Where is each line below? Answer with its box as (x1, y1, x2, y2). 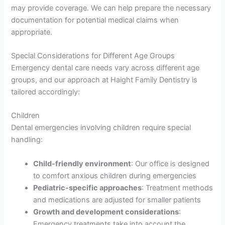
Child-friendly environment (33, 159, 132, 168)
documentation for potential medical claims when (11, 15, 179, 25)
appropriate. (11, 27, 53, 37)
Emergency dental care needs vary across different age (11, 63, 200, 72)
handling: (11, 135, 43, 145)
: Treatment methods (142, 183, 213, 192)
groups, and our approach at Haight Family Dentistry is (11, 75, 198, 84)
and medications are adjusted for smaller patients (33, 195, 201, 204)
